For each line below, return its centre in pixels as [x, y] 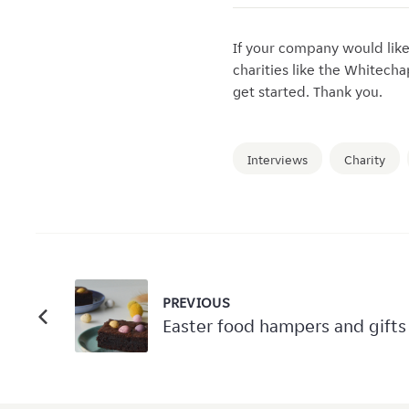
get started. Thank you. [308, 92]
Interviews [278, 159]
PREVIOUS [196, 303]
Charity [365, 159]
